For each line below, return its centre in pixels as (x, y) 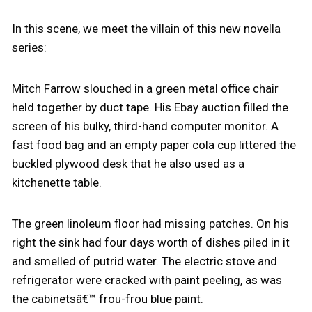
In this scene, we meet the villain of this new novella (146, 29)
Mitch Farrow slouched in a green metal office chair (145, 88)
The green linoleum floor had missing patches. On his (150, 224)
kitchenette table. (56, 182)
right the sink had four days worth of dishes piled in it (150, 242)
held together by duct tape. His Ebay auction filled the (150, 107)
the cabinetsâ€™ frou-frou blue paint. (107, 299)
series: (29, 47)
